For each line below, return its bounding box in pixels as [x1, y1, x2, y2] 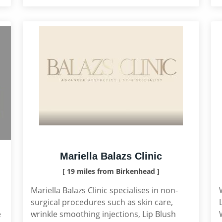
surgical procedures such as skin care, [31, 197, 173, 208]
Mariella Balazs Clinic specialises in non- [31, 185, 178, 196]
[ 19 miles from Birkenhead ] [62, 166, 160, 176]
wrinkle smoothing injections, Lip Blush [31, 209, 176, 220]
